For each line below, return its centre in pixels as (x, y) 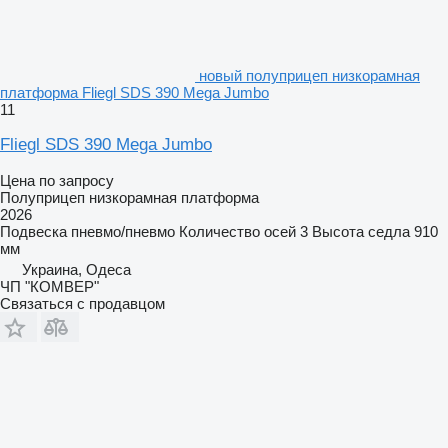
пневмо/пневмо (123, 231)
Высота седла (361, 231)
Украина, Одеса (76, 269)
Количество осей (237, 231)
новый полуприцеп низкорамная (309, 75)
